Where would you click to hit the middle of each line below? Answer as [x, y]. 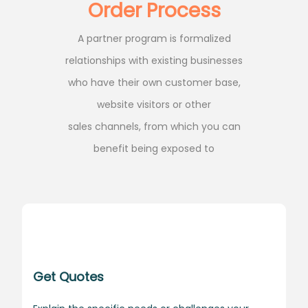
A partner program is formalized [154, 38]
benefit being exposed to [154, 148]
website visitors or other [154, 104]
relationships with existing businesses [154, 60]
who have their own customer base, [154, 82]
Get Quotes [68, 276]
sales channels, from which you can [154, 126]
